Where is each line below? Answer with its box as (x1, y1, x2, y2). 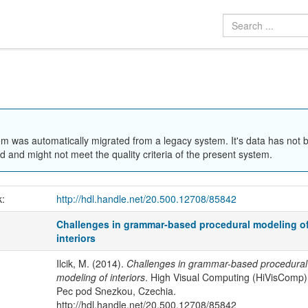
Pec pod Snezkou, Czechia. (56, 283, 176, 298)
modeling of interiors (56, 269, 145, 284)
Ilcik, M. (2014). (56, 256, 126, 270)
